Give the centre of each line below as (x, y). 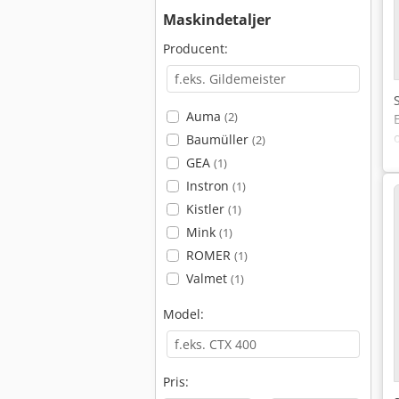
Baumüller (219, 139)
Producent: (195, 49)
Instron (209, 186)
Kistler (207, 209)
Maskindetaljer (217, 20)
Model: (183, 314)
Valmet (208, 278)
